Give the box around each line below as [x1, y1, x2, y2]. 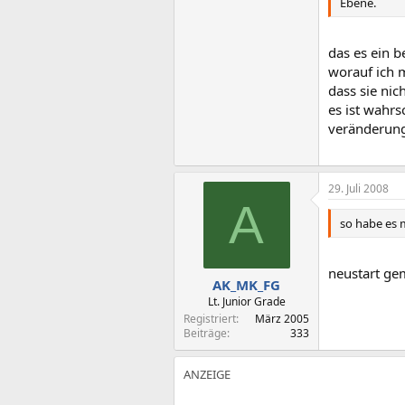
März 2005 [255, 310, 309, 326]
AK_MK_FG [212, 275, 280, 294]
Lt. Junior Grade [207, 293, 286, 309]
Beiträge [184, 325, 227, 341]
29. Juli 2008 [328, 181, 389, 196]
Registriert [184, 310, 236, 326]
